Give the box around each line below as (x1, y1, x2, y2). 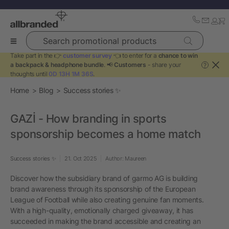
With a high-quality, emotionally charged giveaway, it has (10, 206, 194, 215)
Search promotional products (25, 32, 119, 40)
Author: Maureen (105, 155, 147, 162)
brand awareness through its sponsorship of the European (10, 185, 196, 193)
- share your (146, 61, 181, 68)
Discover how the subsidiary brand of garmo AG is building (10, 174, 198, 182)
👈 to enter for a (111, 52, 158, 59)
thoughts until (10, 70, 49, 78)
